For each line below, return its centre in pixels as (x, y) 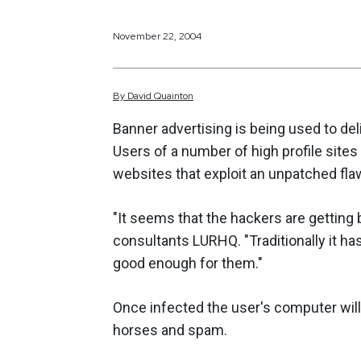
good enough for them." (188, 263)
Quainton (174, 96)
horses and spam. (170, 330)
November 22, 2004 (157, 36)
